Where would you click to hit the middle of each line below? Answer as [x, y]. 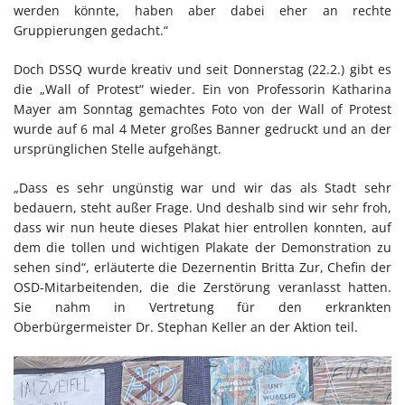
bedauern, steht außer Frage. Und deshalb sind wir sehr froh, [202, 207]
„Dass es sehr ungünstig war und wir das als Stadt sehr [202, 187]
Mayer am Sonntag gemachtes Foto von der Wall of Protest [202, 108]
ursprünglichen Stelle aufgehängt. [118, 148]
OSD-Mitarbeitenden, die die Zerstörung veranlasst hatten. [202, 287]
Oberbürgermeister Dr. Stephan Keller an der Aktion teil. [186, 326]
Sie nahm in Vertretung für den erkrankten [202, 306]
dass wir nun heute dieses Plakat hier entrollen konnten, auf [202, 227]
